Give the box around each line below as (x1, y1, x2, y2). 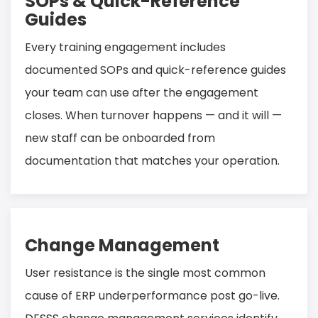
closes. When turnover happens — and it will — (25, 107, 282, 124)
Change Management (25, 234, 219, 258)
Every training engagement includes (25, 39, 226, 56)
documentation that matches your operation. (25, 153, 280, 170)
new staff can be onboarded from (25, 130, 215, 147)
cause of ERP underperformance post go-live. (25, 287, 280, 305)
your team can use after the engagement (25, 84, 258, 102)
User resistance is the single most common (25, 265, 265, 282)
